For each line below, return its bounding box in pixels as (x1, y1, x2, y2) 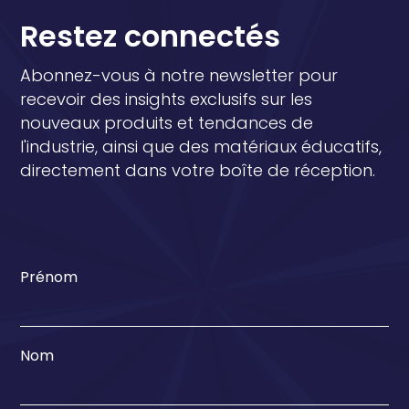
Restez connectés (20, 16, 281, 58)
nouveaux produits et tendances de (20, 111, 314, 135)
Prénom (20, 267, 79, 288)
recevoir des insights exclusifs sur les (20, 88, 313, 111)
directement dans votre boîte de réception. (20, 159, 376, 183)
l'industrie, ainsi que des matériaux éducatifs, (20, 135, 383, 159)
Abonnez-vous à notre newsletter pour (20, 64, 339, 88)
